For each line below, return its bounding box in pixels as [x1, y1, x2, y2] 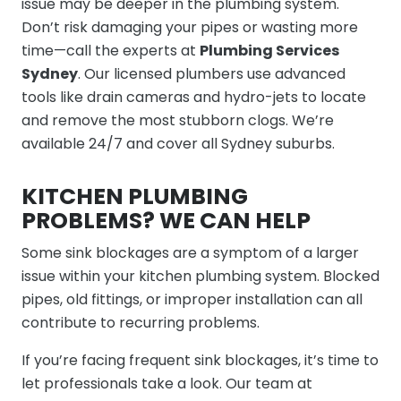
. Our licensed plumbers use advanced [78, 64, 346, 84]
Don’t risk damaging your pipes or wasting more [21, 17, 358, 38]
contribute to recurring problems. [21, 312, 260, 333]
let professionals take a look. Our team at [21, 373, 312, 394]
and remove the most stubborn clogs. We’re [21, 110, 334, 131]
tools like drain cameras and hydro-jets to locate [21, 87, 366, 107]
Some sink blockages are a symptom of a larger [21, 243, 359, 263]
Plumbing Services [200, 40, 339, 61]
